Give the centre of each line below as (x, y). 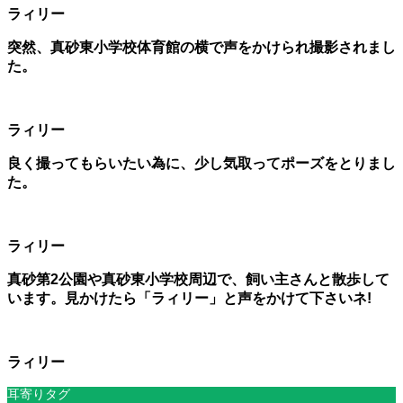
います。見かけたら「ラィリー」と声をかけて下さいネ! (189, 298)
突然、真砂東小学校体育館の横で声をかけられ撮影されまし (201, 47)
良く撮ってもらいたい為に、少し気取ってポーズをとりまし (201, 163)
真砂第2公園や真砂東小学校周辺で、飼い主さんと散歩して (198, 279)
